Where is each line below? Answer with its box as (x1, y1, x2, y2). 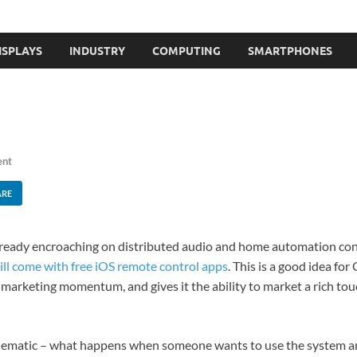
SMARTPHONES (248, 43, 332, 58)
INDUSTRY (69, 43, 125, 58)
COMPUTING (152, 43, 221, 58)
